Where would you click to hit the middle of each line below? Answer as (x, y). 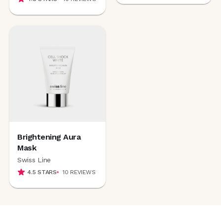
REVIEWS (83, 172)
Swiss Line (34, 160)
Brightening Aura (49, 137)
